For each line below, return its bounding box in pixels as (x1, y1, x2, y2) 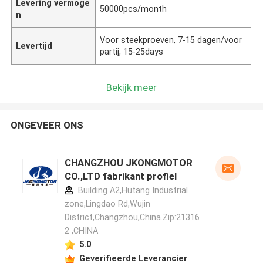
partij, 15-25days (100, 46, 164, 56)
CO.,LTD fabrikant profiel (64, 170, 177, 183)
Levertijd (16, 41, 53, 50)
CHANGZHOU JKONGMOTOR (64, 157, 193, 169)
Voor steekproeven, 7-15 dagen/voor (100, 35, 242, 45)
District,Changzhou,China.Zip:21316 (64, 213, 200, 222)
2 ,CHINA (64, 226, 98, 236)
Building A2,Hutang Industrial (75, 186, 188, 195)
